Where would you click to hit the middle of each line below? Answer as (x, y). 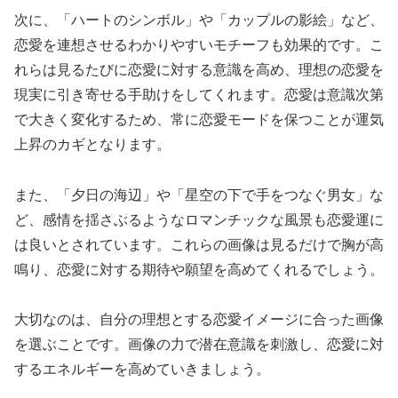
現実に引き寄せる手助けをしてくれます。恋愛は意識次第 (199, 94)
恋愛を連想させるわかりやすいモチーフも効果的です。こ (199, 44)
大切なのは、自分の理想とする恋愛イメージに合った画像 (199, 320)
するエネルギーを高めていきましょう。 (142, 370)
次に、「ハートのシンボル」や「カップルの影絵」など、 (199, 20)
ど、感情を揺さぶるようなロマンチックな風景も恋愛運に (199, 219)
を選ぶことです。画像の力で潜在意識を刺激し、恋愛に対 (199, 345)
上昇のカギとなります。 (92, 144)
